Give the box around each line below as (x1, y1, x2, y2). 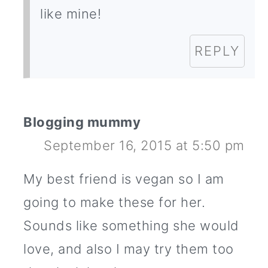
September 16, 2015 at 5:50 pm (44, 138, 245, 154)
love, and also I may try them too (23, 241, 234, 257)
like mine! (40, 6, 102, 22)
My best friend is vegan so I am (23, 171, 224, 187)
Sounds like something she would (23, 218, 239, 234)
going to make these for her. (23, 194, 206, 211)
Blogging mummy (23, 114, 141, 130)
